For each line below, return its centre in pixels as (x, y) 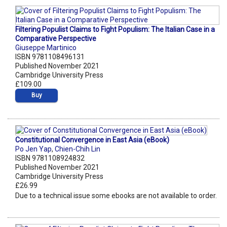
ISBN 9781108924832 (50, 158)
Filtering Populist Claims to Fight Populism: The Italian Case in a (115, 30)
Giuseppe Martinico (46, 48)
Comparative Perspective (56, 39)
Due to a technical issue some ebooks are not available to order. (116, 196)
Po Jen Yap (33, 149)
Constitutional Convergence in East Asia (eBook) (92, 140)
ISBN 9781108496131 (50, 57)
